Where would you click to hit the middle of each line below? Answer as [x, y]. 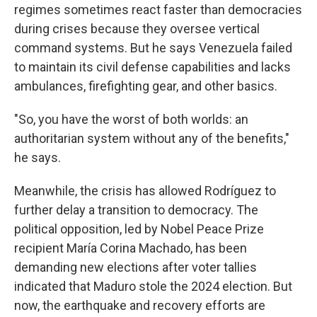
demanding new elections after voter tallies [136, 267]
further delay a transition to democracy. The [136, 210]
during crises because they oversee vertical [137, 29]
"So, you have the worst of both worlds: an [131, 119]
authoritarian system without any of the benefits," [152, 138]
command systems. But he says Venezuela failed [153, 48]
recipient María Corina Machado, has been [131, 248]
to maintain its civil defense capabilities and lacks [152, 67]
